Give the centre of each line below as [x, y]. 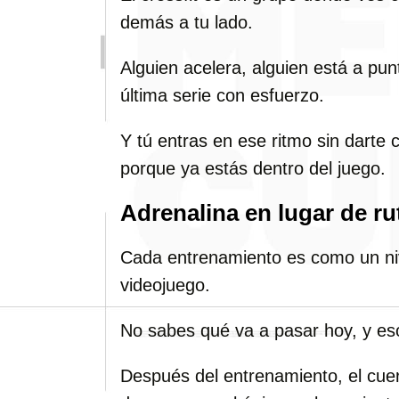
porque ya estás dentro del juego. [253, 168]
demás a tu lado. [187, 22]
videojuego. [165, 285]
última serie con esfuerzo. [222, 95]
